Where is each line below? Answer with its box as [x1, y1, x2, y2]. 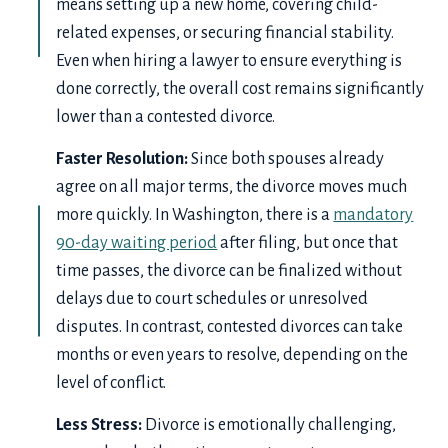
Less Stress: [56, 416, 146, 435]
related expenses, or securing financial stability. [56, 23, 395, 42]
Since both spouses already [191, 150, 385, 169]
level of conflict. [56, 374, 173, 393]
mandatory [333, 206, 414, 225]
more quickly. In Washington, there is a [56, 206, 334, 225]
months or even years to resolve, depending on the [56, 346, 409, 365]
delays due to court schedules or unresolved [56, 290, 369, 309]
